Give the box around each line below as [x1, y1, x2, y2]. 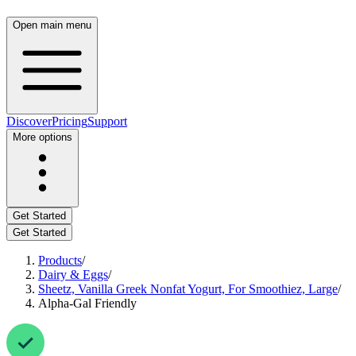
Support [87, 114, 127, 128]
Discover [6, 114, 52, 128]
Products [38, 253, 82, 267]
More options [13, 131, 72, 143]
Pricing [52, 114, 87, 128]
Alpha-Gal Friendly [38, 296, 137, 310]
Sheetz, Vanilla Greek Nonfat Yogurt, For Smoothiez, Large [38, 282, 338, 296]
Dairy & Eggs [38, 268, 108, 281]
